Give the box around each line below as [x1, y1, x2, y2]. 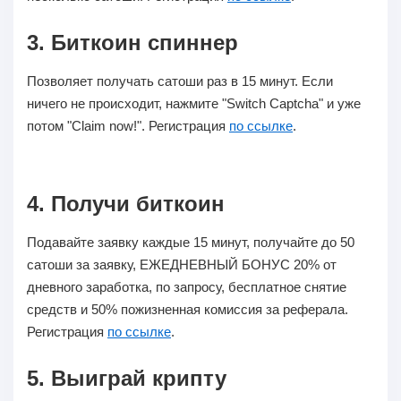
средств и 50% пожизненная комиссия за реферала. [27, 302, 348, 317]
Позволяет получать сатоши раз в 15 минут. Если [27, 73, 333, 89]
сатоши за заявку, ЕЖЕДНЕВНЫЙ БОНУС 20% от [27, 257, 337, 272]
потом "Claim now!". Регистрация [27, 118, 229, 133]
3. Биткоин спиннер [27, 30, 238, 55]
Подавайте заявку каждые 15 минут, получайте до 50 [27, 235, 354, 250]
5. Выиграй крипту [27, 366, 226, 390]
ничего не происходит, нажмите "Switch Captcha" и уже [27, 96, 361, 111]
